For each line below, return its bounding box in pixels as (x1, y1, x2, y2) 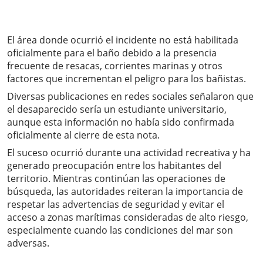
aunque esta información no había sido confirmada (7, 116, 234, 129)
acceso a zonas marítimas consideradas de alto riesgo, (7, 211, 248, 224)
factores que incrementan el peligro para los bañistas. (7, 72, 246, 86)
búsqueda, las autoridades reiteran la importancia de (7, 185, 243, 198)
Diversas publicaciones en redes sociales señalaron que (7, 90, 254, 103)
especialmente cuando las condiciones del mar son (7, 224, 233, 237)
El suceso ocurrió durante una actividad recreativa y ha (7, 146, 251, 160)
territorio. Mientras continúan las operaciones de (7, 172, 225, 186)
